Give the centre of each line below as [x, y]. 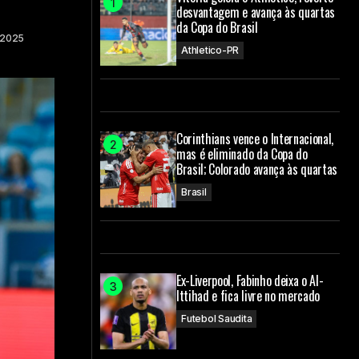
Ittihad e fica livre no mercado [248, 296]
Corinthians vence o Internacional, [255, 139]
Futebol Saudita [217, 319]
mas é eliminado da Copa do [242, 154]
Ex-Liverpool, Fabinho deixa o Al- [250, 280]
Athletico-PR [210, 50]
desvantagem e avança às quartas [256, 12]
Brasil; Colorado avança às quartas [257, 169]
